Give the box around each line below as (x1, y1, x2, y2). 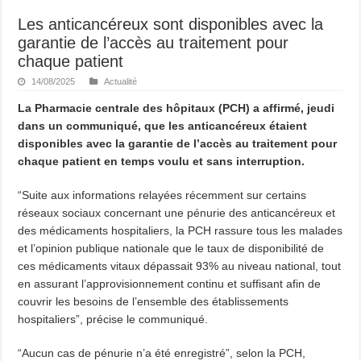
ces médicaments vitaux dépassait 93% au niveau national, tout (18, 259, 342, 273)
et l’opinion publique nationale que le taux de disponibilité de (18, 242, 325, 255)
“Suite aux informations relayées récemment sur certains (18, 189, 307, 202)
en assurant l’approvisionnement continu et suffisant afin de (18, 277, 322, 291)
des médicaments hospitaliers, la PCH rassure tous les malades (18, 224, 343, 238)
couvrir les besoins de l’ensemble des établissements (18, 295, 289, 309)
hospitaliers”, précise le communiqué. (18, 313, 209, 326)
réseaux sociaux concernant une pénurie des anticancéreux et (18, 206, 336, 220)
